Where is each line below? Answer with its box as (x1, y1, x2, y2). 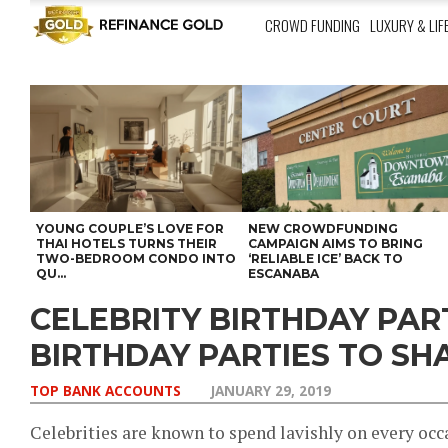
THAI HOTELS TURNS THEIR (36, 236, 217, 251)
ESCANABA (248, 266, 320, 281)
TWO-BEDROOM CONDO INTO (36, 251, 236, 266)
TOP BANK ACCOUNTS (30, 381, 181, 400)
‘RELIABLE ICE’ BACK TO (248, 251, 404, 266)
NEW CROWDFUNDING (248, 221, 399, 236)
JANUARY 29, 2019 (211, 381, 331, 400)
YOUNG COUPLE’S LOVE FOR (36, 221, 224, 236)
